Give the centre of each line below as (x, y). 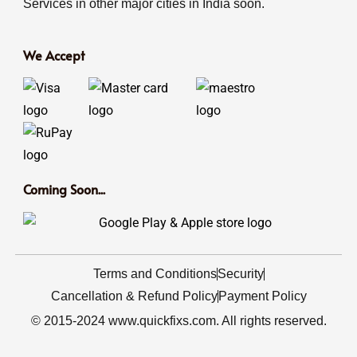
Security (240, 274)
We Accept (53, 55)
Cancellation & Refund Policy (134, 296)
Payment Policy (262, 296)
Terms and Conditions (155, 274)
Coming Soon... (64, 189)
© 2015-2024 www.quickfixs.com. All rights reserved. (178, 321)
